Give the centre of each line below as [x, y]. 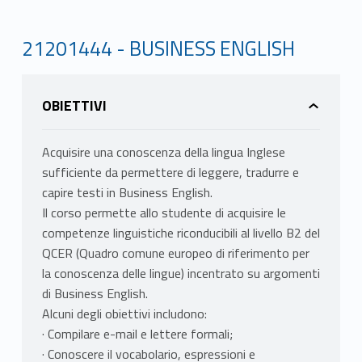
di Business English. [95, 294]
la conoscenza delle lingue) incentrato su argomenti [181, 274]
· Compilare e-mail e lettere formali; [137, 334]
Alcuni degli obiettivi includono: [124, 314]
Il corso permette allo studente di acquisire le [164, 213]
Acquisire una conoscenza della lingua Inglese [163, 152]
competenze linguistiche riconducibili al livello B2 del [181, 233]
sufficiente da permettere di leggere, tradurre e [170, 173]
